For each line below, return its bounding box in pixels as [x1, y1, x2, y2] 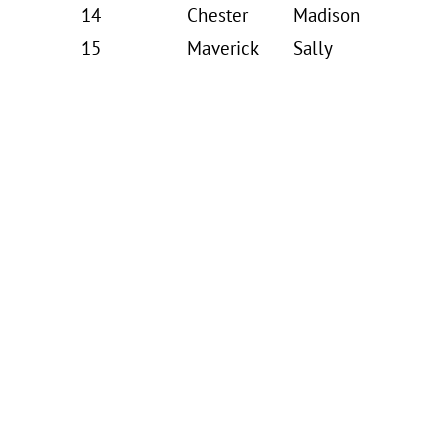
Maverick [187, 38, 259, 61]
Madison [293, 5, 360, 28]
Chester [187, 5, 248, 28]
